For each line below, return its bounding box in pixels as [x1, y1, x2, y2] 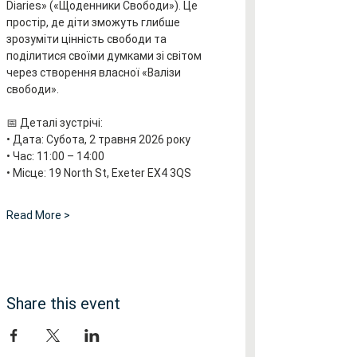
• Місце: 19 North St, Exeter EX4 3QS [6, 167, 191, 179]
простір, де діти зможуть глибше [6, 16, 182, 29]
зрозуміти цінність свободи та [6, 33, 169, 45]
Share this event [6, 294, 120, 313]
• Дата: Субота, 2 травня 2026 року [6, 133, 190, 146]
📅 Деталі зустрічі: [6, 116, 103, 129]
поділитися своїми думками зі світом [6, 49, 204, 62]
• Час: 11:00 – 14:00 [6, 150, 104, 163]
